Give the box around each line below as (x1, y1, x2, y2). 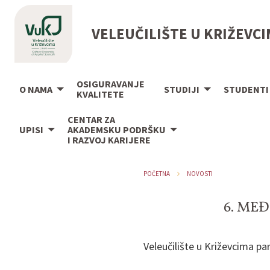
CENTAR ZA (67, 113, 115, 125)
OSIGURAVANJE (77, 78, 145, 90)
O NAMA (19, 83, 52, 95)
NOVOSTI (187, 169, 213, 178)
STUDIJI (164, 83, 199, 95)
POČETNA (143, 169, 170, 178)
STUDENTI (224, 83, 269, 95)
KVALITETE (77, 88, 124, 101)
